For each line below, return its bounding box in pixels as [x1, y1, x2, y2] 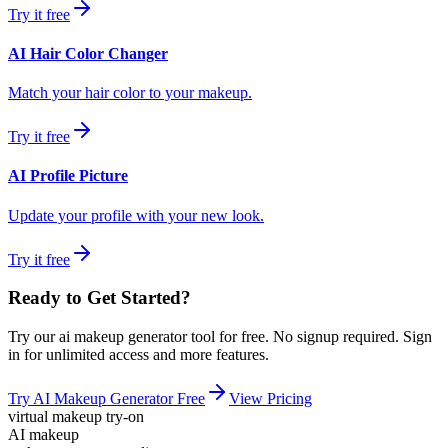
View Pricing [229, 390, 312, 407]
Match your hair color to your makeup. [8, 84, 252, 102]
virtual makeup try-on [8, 408, 144, 425]
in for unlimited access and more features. [8, 346, 269, 363]
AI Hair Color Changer [8, 44, 168, 62]
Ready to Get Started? [8, 287, 191, 309]
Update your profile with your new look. [8, 206, 264, 224]
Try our [8, 328, 59, 345]
